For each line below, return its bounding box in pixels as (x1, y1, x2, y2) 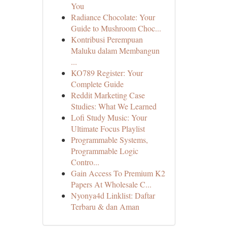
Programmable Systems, (70, 134, 148, 145)
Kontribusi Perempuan (70, 34, 143, 45)
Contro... (70, 157, 99, 167)
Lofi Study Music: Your (70, 112, 147, 123)
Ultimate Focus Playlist (70, 123, 145, 134)
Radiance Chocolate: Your (70, 12, 155, 22)
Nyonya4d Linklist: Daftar (70, 190, 155, 201)
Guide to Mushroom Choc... (70, 23, 161, 33)
